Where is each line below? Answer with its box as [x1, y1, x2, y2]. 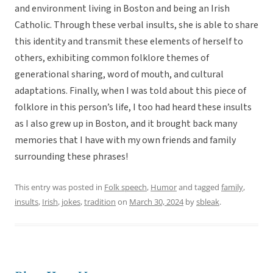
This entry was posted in [15, 182, 104, 193]
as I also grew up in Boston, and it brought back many [15, 117, 237, 131]
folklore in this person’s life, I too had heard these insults [15, 101, 252, 115]
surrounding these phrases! [15, 150, 128, 164]
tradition [84, 196, 116, 208]
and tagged [177, 182, 221, 193]
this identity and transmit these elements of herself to [15, 35, 243, 49]
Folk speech [104, 182, 147, 193]
